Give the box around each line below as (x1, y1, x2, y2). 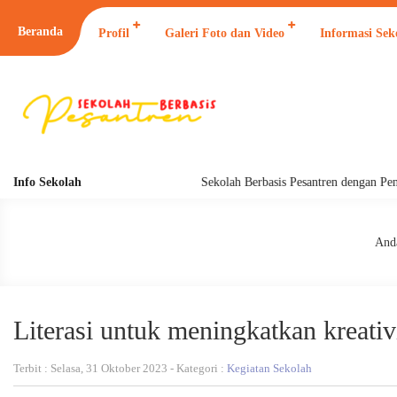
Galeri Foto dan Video (165, 27, 284, 40)
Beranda (18, 25, 63, 38)
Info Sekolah (13, 175, 82, 189)
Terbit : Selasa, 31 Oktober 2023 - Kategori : (13, 362, 227, 375)
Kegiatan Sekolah (227, 362, 312, 375)
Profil (98, 27, 129, 40)
